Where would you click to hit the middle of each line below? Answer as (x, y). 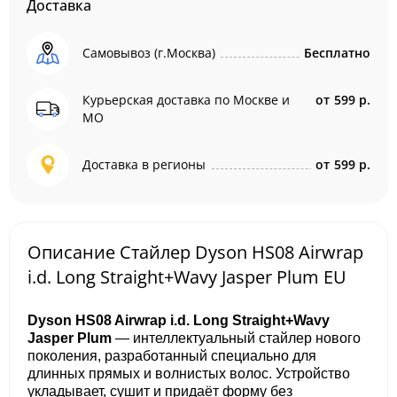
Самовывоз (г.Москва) (149, 53)
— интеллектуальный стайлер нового (236, 338)
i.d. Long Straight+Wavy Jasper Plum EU (187, 277)
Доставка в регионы (144, 164)
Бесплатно (337, 53)
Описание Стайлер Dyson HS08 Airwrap (195, 252)
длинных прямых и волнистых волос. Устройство (189, 374)
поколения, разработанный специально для (172, 356)
